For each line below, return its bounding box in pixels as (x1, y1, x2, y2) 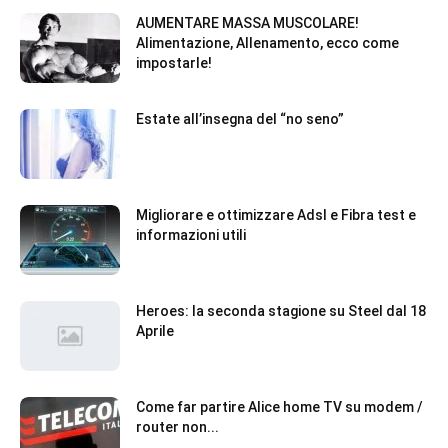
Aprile (136, 323, 174, 339)
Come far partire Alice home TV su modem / (136, 399, 423, 415)
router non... (136, 419, 219, 435)
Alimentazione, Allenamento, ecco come (136, 35, 399, 51)
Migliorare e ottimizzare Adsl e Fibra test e (136, 207, 416, 223)
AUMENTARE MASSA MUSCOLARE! (136, 15, 359, 31)
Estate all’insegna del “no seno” (136, 111, 344, 127)
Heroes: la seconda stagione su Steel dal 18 (136, 303, 426, 319)
